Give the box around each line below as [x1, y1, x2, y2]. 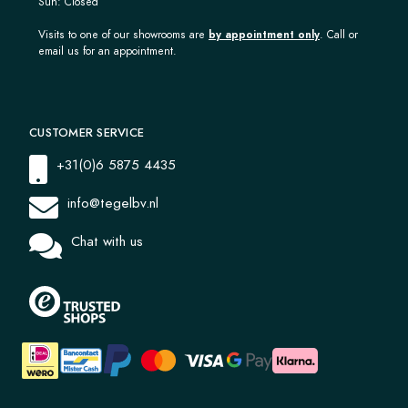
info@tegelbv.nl [67, 192, 158, 212]
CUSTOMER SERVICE [29, 124, 145, 141]
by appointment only [209, 25, 320, 42]
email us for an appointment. [38, 42, 177, 58]
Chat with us [71, 230, 143, 250]
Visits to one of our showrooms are [38, 25, 209, 42]
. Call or [320, 25, 358, 42]
